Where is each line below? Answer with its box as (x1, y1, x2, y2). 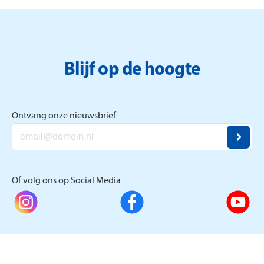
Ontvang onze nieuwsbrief (12, 111, 116, 121)
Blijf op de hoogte (64, 61, 200, 80)
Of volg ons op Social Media (12, 176, 121, 186)
